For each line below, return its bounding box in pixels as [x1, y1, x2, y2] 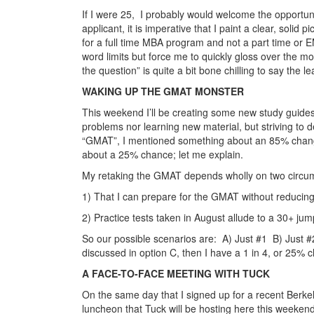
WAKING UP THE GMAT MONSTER [82, 83, 244, 98]
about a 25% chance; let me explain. [82, 146, 243, 161]
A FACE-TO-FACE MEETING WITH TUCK [82, 266, 270, 280]
